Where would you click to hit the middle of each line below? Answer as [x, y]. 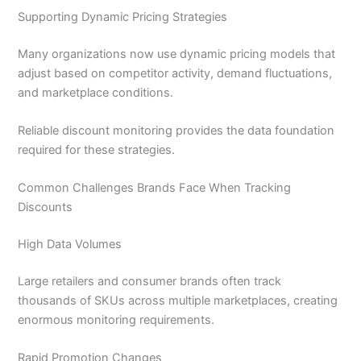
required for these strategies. [97, 149]
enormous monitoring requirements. [116, 320]
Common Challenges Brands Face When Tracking [155, 188]
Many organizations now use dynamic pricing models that [177, 54]
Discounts [46, 207]
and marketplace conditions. [96, 92]
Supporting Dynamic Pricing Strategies [123, 17]
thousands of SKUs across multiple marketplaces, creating [178, 301]
